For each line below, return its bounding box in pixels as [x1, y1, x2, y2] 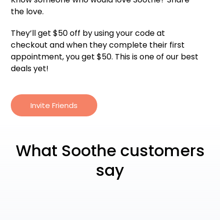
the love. [11, 6, 44, 18]
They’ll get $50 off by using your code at [11, 27, 165, 39]
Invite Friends [30, 100, 78, 111]
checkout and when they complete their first [11, 39, 185, 51]
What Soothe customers [15, 139, 205, 162]
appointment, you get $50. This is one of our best [11, 51, 199, 63]
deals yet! [11, 63, 49, 75]
